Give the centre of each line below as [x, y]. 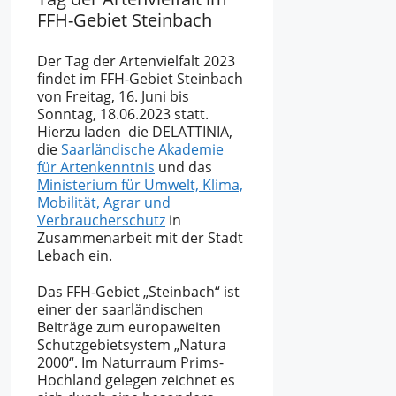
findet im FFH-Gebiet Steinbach [140, 79]
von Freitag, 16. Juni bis [113, 97]
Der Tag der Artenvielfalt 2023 [136, 61]
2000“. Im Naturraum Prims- [130, 363]
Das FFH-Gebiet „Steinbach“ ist [138, 292]
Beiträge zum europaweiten [129, 327]
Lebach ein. [75, 256]
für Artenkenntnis [96, 168]
